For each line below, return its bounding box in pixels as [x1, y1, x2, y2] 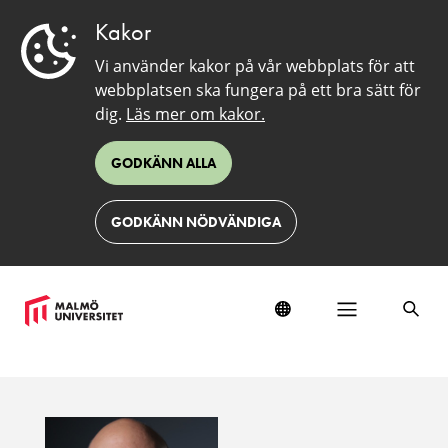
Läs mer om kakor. [126, 103, 265, 125]
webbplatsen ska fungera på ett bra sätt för [95, 79, 421, 101]
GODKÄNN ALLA [111, 154, 216, 172]
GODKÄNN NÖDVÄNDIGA [111, 213, 281, 231]
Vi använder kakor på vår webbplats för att [95, 55, 415, 77]
